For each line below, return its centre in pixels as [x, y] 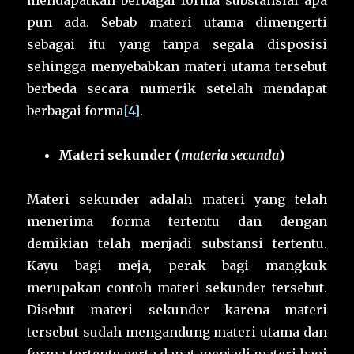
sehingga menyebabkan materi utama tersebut [177, 67]
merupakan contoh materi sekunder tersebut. [177, 288]
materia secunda [230, 155]
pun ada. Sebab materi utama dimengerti [177, 23]
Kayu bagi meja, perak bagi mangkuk [177, 266]
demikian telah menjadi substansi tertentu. [177, 244]
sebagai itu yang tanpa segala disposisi [177, 45]
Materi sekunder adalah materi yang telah [177, 200]
